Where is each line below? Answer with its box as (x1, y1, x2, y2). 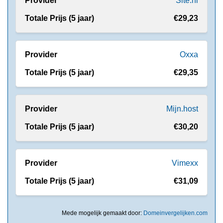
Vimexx (172, 158, 198, 167)
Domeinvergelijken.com (143, 209, 208, 217)
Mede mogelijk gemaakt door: (62, 209, 143, 217)
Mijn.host (166, 104, 198, 113)
